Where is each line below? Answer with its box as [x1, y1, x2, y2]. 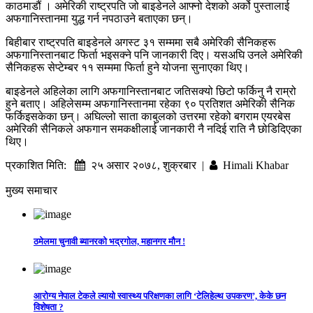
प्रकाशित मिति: [6, 159, 75, 171]
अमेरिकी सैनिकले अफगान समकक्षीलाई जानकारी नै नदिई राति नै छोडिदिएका [6, 122, 302, 135]
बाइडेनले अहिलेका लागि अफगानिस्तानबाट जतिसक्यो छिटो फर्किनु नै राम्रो [6, 85, 296, 97]
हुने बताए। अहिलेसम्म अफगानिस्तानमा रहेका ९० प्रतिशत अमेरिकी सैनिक [6, 97, 295, 110]
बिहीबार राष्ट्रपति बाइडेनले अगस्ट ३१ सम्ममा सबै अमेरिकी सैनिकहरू [6, 36, 276, 48]
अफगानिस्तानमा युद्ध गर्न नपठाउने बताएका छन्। [6, 12, 193, 24]
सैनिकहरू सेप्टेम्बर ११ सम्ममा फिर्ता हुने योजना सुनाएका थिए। [6, 61, 249, 73]
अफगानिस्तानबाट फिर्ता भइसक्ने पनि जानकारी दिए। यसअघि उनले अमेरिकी [6, 48, 303, 61]
